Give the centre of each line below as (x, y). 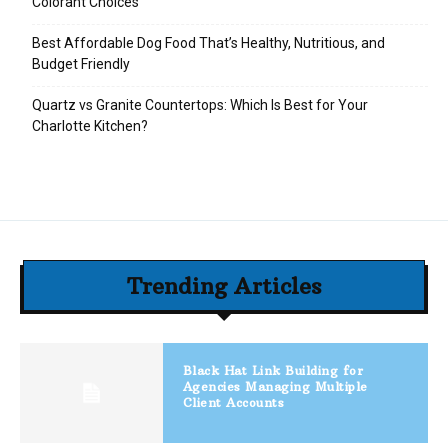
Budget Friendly (81, 64)
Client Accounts (233, 402)
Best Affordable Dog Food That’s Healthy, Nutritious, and (208, 43)
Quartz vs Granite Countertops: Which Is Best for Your (200, 105)
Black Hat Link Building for (273, 370)
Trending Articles (224, 286)
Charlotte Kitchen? (90, 126)
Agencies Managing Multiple (275, 386)
